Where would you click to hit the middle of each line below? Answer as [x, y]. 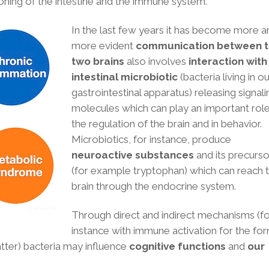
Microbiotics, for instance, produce [151, 139]
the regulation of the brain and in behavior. [167, 124]
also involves [158, 61]
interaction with [228, 61]
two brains [99, 61]
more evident [104, 46]
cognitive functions [177, 246]
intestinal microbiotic [126, 77]
